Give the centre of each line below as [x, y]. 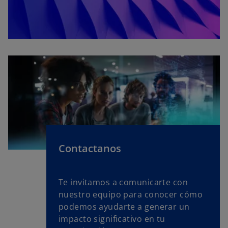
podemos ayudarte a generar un [124, 206]
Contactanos [90, 148]
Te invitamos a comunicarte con [123, 182]
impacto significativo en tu [112, 219]
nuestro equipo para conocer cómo [130, 194]
